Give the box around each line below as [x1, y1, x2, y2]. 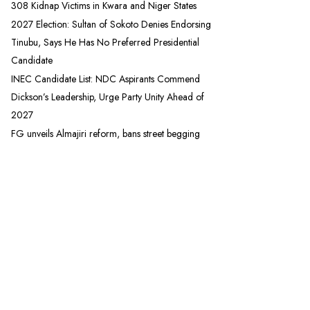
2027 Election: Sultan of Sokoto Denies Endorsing [11, 17, 211, 32]
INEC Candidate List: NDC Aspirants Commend [11, 72, 200, 86]
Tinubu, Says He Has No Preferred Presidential [11, 35, 199, 50]
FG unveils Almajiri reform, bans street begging [11, 127, 200, 141]
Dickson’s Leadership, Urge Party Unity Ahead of [11, 90, 204, 104]
